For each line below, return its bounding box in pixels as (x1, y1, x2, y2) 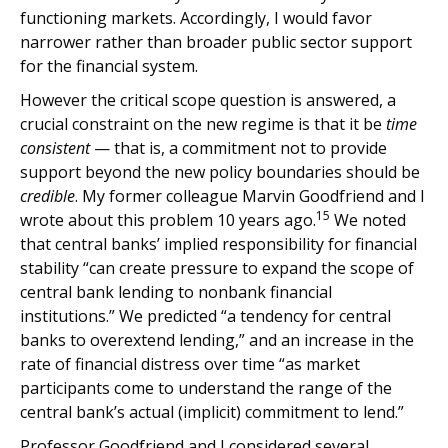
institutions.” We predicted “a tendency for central (20, 305, 391, 327)
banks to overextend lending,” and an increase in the (20, 329, 414, 351)
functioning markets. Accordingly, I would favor (20, 7, 372, 29)
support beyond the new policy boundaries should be (20, 161, 420, 183)
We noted (330, 209, 406, 231)
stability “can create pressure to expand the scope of (20, 257, 414, 279)
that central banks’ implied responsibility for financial (20, 233, 417, 255)
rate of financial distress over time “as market (20, 353, 360, 375)
